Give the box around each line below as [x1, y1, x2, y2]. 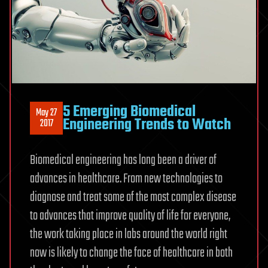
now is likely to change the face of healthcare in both [30, 243, 233, 264]
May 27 [36, 105, 57, 121]
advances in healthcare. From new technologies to [30, 169, 223, 190]
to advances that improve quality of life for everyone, [30, 206, 230, 227]
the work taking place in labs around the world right [30, 224, 227, 245]
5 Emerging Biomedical [63, 99, 196, 124]
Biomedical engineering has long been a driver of [30, 150, 217, 171]
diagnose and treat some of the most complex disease [30, 187, 236, 208]
